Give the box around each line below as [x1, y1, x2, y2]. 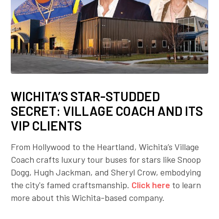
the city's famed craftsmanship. [11, 179, 132, 191]
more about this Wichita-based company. [11, 192, 165, 203]
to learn [170, 179, 201, 191]
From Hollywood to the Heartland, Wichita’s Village [11, 141, 199, 153]
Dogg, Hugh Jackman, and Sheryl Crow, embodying [11, 167, 201, 178]
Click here [131, 179, 171, 191]
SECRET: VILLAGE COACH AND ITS [11, 103, 203, 119]
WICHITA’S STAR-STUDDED [11, 88, 160, 104]
